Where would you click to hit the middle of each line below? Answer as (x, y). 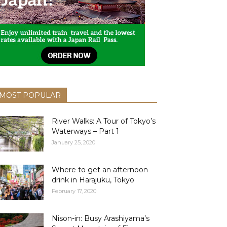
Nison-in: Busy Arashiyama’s (101, 218)
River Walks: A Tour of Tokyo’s (104, 121)
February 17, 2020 (74, 191)
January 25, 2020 (73, 142)
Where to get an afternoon (100, 170)
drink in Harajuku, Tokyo (93, 180)
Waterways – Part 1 (85, 131)
